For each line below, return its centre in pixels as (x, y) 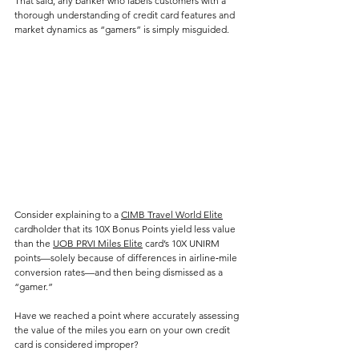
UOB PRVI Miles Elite (98, 244)
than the (34, 244)
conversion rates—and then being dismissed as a (120, 272)
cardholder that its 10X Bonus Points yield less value (126, 229)
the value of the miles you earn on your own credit (123, 330)
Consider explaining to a (68, 215)
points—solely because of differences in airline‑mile (127, 258)
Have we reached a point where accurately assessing (128, 316)
